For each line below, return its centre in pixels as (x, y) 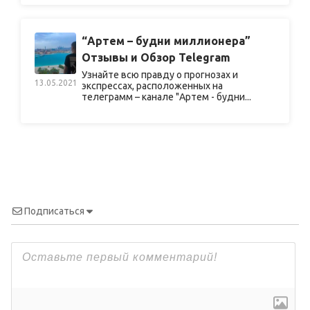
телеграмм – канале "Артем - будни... (166, 97)
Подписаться (54, 211)
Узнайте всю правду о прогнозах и (160, 75)
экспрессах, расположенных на (152, 86)
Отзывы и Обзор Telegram (156, 58)
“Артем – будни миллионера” (166, 41)
